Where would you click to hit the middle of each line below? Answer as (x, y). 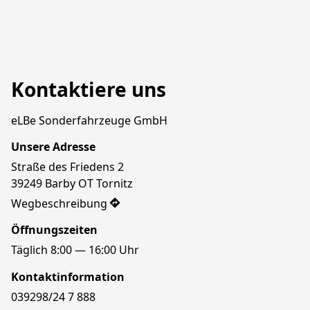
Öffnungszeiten (54, 230)
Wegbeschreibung (59, 203)
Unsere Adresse (53, 147)
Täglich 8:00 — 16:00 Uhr (75, 250)
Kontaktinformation (68, 276)
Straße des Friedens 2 (67, 167)
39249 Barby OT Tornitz (72, 184)
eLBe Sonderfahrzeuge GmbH (89, 120)
